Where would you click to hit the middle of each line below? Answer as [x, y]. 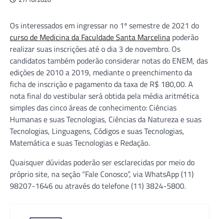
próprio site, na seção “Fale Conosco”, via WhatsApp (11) [102, 174]
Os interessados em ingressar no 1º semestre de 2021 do [104, 25]
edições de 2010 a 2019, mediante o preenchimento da [101, 72]
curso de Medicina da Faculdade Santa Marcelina [90, 37]
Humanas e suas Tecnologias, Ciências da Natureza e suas [106, 119]
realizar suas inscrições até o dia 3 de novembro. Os [95, 49]
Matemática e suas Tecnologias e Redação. [80, 142]
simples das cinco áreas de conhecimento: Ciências [93, 107]
